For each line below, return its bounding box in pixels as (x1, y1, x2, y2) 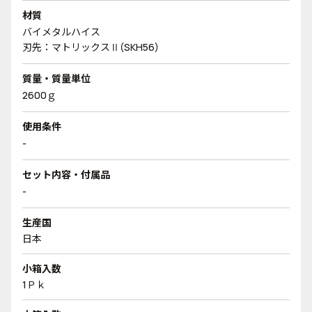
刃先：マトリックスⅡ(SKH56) (22, 40, 159, 54)
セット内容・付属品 (22, 168, 110, 181)
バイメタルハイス (22, 25, 100, 38)
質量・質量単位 (22, 72, 91, 85)
